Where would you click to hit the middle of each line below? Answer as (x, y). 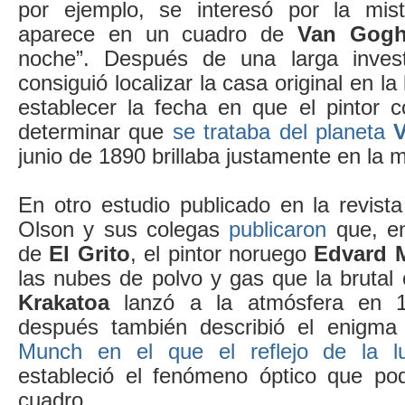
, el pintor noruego (222, 253)
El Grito (89, 253)
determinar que (95, 131)
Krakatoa (64, 302)
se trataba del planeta (283, 131)
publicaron (278, 229)
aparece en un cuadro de (158, 33)
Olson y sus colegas (124, 229)
